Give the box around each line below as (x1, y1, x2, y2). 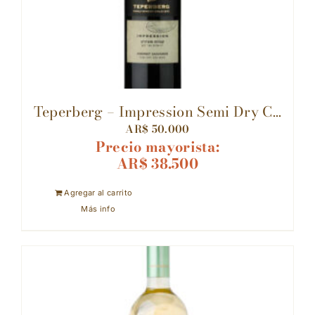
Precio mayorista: (95, 136, 220, 157)
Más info (81, 204, 116, 214)
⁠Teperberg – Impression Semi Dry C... (33, 101, 282, 122)
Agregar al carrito (64, 188, 133, 198)
